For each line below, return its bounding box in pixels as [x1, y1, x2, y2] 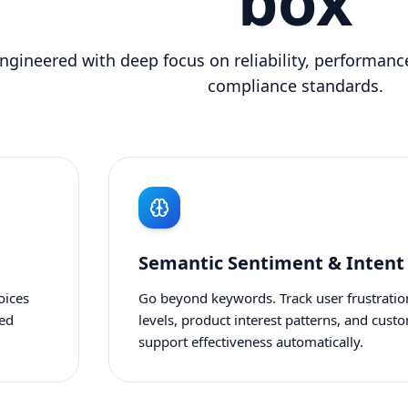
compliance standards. [207, 75, 383, 97]
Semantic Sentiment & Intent [138, 250, 404, 275]
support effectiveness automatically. [138, 332, 363, 351]
